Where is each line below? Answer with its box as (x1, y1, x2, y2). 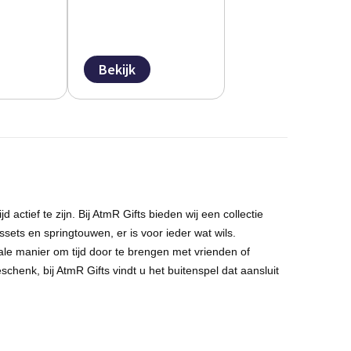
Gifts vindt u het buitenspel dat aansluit (83, 263, 279, 277)
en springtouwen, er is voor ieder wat (24, 226, 215, 239)
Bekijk (99, 60, 136, 78)
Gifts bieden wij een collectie (119, 207, 263, 220)
